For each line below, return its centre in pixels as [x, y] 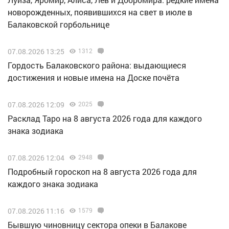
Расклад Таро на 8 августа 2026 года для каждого [105, 118]
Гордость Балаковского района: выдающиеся [97, 65]
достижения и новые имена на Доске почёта [94, 77]
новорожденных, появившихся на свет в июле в [100, 12]
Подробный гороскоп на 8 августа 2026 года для [102, 171]
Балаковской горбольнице [59, 24]
